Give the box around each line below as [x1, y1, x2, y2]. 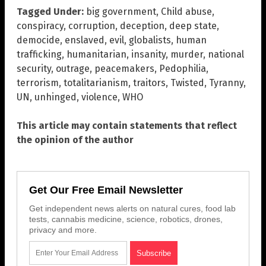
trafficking [17, 49, 62, 61]
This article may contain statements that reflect [17, 120, 237, 132]
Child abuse [161, 6, 212, 18]
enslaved [65, 34, 104, 46]
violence [81, 91, 118, 103]
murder [170, 49, 203, 61]
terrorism [17, 77, 59, 89]
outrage [56, 63, 90, 75]
